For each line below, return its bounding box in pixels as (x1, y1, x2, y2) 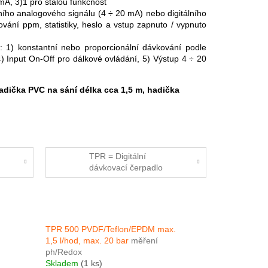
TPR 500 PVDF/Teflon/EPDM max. (45, 224, 176, 234)
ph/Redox (45, 247, 82, 257)
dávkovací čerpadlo (89, 163, 163, 173)
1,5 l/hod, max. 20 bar (45, 236, 131, 246)
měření (130, 236, 158, 246)
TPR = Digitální (89, 151, 146, 162)
